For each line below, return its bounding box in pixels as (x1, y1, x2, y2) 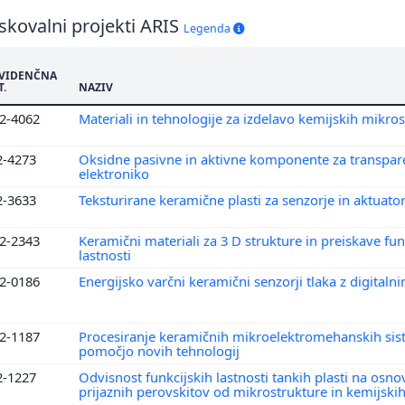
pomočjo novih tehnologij (79, 341, 243, 360)
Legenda (184, 20, 233, 36)
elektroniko (79, 164, 153, 183)
